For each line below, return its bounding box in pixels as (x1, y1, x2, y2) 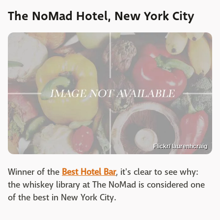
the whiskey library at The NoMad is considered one (8, 179, 205, 191)
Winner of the (8, 166, 62, 178)
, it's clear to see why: (116, 166, 198, 178)
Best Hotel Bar (62, 166, 116, 178)
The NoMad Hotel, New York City (8, 7, 194, 26)
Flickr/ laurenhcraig (153, 143, 207, 150)
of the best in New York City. (8, 192, 117, 204)
